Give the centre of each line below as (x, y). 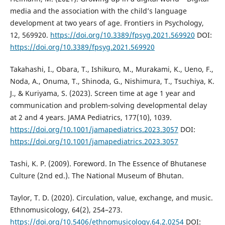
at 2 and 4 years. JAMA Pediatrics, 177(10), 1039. (91, 118)
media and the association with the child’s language (98, 11)
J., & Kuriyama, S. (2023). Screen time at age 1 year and (102, 93)
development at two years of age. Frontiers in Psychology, (107, 23)
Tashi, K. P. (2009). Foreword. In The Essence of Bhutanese (108, 164)
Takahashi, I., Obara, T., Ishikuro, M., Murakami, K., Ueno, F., (111, 69)
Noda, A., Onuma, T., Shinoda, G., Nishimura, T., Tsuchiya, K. (112, 81)
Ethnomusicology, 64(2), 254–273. (66, 210)
